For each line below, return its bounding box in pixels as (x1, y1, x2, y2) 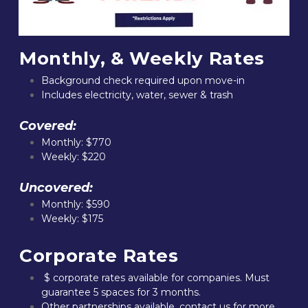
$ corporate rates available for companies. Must (41, 272, 269, 284)
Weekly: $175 (41, 212, 103, 225)
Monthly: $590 (41, 198, 110, 210)
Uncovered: (19, 180, 93, 195)
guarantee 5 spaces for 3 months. (41, 286, 201, 298)
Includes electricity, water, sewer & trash (41, 89, 233, 101)
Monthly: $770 (41, 136, 111, 148)
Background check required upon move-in (41, 74, 245, 87)
